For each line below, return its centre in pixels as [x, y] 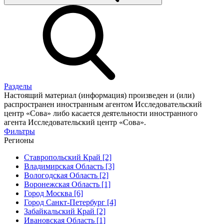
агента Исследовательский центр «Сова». [75, 122]
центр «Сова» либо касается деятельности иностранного [101, 113]
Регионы [19, 140]
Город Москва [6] [53, 193]
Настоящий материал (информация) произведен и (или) [99, 95]
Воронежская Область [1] [67, 184]
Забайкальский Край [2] [65, 211]
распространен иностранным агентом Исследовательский [103, 104]
